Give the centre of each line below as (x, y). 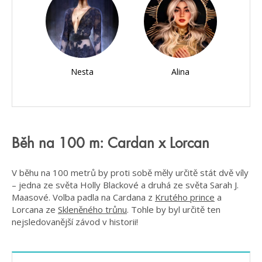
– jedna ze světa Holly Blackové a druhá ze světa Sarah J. (125, 185)
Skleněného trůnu (92, 210)
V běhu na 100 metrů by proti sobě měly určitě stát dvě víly (130, 173)
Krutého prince (185, 197)
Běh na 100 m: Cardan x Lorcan (111, 144)
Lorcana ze (35, 210)
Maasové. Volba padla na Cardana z (83, 197)
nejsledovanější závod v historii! (75, 222)
